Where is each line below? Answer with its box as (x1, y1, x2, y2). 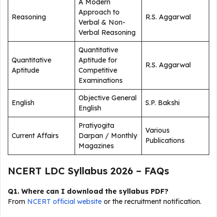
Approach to (78, 8, 120, 16)
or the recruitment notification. (102, 197, 201, 206)
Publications (145, 136, 185, 145)
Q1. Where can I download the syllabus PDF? (8, 187, 169, 196)
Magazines (78, 141, 114, 150)
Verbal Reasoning (78, 28, 136, 37)
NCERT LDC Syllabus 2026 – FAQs (8, 165, 169, 177)
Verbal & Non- (78, 18, 125, 27)
